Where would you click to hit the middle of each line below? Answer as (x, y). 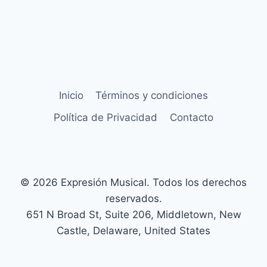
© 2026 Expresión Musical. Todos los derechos (133, 182)
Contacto (191, 117)
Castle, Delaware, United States (133, 231)
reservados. (133, 198)
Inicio (71, 95)
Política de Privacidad (106, 117)
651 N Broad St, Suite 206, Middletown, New (133, 215)
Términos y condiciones (152, 95)
